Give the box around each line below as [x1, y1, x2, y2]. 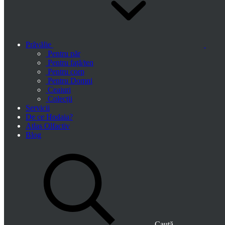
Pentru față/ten [48, 58, 93, 67]
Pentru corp [48, 67, 84, 76]
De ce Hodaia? [26, 113, 73, 121]
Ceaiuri [48, 85, 71, 94]
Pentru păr [48, 49, 80, 58]
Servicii [26, 103, 50, 112]
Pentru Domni [48, 76, 92, 85]
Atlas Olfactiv [26, 122, 70, 130]
